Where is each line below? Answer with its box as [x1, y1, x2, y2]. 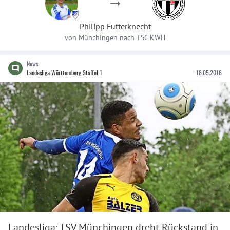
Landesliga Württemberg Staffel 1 [27, 68, 102, 77]
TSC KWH [137, 33, 165, 42]
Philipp [79, 21, 105, 31]
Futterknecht [106, 21, 151, 31]
